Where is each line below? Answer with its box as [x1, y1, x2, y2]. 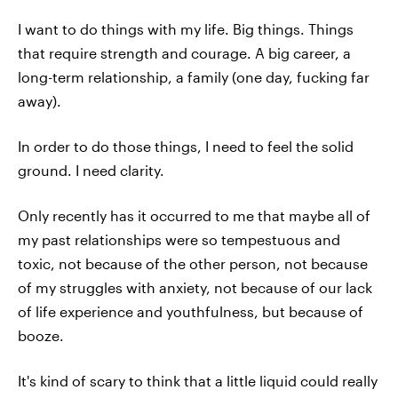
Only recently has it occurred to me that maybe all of [18, 206, 370, 224]
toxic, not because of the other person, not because [18, 254, 368, 272]
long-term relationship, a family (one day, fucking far [18, 68, 370, 85]
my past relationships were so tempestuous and [18, 230, 340, 248]
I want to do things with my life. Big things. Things [18, 20, 354, 37]
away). [18, 92, 61, 109]
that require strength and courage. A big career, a [18, 44, 351, 61]
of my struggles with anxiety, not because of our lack [18, 278, 372, 296]
